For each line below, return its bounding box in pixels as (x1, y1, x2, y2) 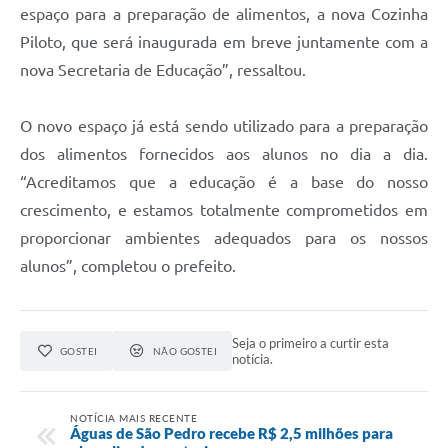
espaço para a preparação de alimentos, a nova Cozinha (20, 4, 428, 23)
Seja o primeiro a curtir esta (232, 334, 390, 351)
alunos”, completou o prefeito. (20, 256, 236, 275)
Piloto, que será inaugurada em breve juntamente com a (20, 32, 428, 51)
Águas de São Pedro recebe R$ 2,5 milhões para (70, 423, 393, 442)
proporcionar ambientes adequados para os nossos (20, 228, 428, 247)
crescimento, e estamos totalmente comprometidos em (20, 200, 428, 219)
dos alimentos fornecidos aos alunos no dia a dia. (20, 144, 428, 163)
